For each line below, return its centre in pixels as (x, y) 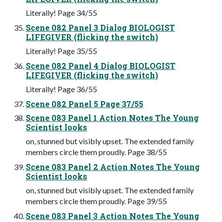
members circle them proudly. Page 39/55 (96, 201)
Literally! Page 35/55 (61, 51)
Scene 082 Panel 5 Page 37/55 (84, 104)
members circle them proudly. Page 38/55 (96, 152)
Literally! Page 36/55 (61, 89)
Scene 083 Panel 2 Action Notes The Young (113, 166)
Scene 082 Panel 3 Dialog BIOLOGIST (100, 27)
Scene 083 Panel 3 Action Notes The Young (112, 216)
